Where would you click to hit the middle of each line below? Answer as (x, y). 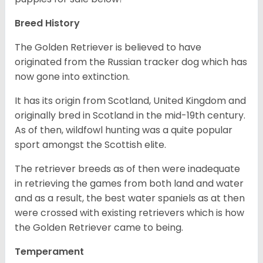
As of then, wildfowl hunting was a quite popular (124, 130)
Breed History (47, 23)
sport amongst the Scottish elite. (92, 144)
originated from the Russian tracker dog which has (131, 62)
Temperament (49, 251)
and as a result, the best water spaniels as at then (130, 198)
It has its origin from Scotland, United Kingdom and (130, 100)
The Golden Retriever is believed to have (108, 47)
